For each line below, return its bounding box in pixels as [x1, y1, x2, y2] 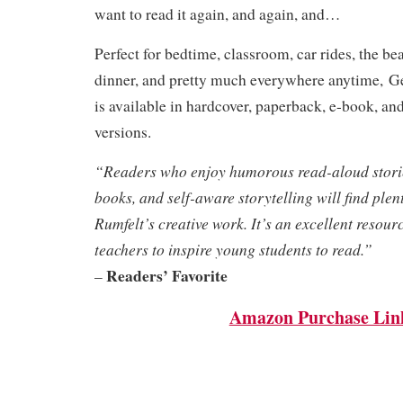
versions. [94, 121, 151, 143]
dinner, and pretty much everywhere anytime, [94, 69, 389, 91]
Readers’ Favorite [106, 264, 228, 288]
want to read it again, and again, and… [94, 4, 340, 25]
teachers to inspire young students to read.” [94, 238, 372, 261]
